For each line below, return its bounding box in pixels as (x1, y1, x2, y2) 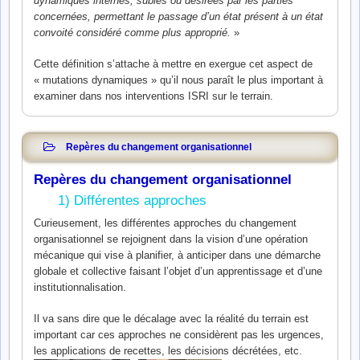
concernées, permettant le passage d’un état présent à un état (34, 10, 323, 22)
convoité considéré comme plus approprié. (34, 26, 231, 39)
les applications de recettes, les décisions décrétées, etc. (34, 345, 302, 358)
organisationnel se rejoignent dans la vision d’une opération (34, 232, 308, 245)
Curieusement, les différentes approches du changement (34, 216, 297, 229)
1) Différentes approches (58, 193, 207, 209)
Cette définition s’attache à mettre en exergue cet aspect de (34, 58, 313, 71)
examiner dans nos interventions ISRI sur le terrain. (34, 90, 273, 103)
